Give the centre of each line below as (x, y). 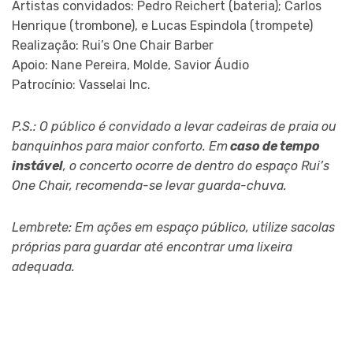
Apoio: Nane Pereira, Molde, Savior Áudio (130, 65)
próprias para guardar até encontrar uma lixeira (152, 247)
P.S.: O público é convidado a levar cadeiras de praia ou (174, 127)
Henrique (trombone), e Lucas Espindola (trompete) (162, 26)
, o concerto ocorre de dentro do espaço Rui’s (196, 166)
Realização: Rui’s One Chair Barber (113, 46)
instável (37, 166)
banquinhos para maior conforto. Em (120, 147)
